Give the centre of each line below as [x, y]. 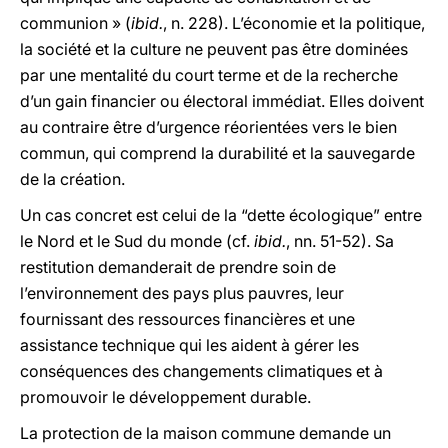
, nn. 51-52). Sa [340, 241]
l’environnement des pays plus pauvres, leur [182, 293]
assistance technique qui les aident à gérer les [189, 345]
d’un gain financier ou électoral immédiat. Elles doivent [222, 101]
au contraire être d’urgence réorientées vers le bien [208, 127]
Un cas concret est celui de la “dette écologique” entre [221, 215]
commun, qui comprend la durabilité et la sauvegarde [217, 153]
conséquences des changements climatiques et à [201, 371]
